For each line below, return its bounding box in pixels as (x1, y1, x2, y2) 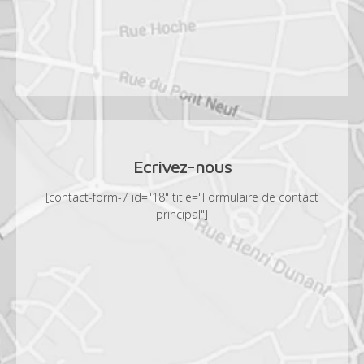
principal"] (156, 206, 208, 222)
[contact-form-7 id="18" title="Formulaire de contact (45, 189, 318, 205)
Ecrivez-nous (132, 156, 232, 177)
